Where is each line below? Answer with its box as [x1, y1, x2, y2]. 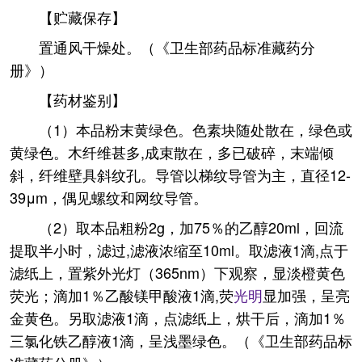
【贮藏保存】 [39, 6, 126, 27]
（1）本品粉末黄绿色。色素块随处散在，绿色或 [39, 119, 352, 140]
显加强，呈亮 [263, 284, 350, 305]
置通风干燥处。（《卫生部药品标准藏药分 [39, 36, 315, 57]
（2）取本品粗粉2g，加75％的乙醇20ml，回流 [39, 217, 343, 238]
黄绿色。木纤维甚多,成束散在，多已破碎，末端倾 [10, 141, 334, 162]
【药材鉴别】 [39, 89, 126, 110]
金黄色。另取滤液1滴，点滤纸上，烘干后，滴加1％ [10, 307, 346, 328]
